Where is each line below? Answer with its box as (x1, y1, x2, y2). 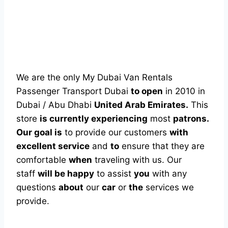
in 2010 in (163, 86, 205, 96)
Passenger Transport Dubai (16, 86, 131, 96)
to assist (94, 168, 134, 179)
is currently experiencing (40, 113, 148, 124)
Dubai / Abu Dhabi (16, 100, 94, 110)
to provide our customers (62, 127, 169, 137)
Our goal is (16, 127, 62, 137)
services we (143, 182, 194, 192)
